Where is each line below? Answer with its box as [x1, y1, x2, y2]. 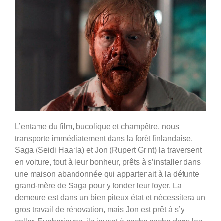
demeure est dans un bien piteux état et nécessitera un [15, 193, 205, 202]
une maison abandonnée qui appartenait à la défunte [15, 169, 199, 178]
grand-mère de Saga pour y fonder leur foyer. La [15, 181, 182, 190]
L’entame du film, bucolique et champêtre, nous [15, 122, 179, 131]
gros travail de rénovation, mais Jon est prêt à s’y [15, 205, 184, 214]
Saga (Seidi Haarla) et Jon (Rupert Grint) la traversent [15, 146, 202, 154]
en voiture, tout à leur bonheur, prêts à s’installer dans [15, 157, 201, 166]
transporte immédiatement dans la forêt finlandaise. [15, 134, 193, 143]
